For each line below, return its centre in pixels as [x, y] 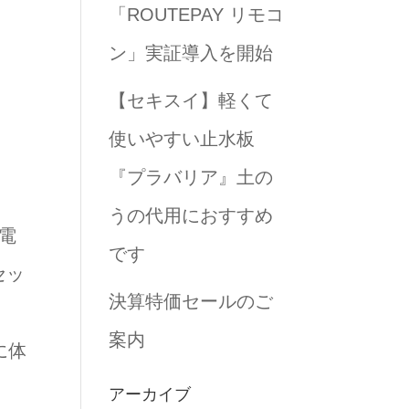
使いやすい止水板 [182, 139]
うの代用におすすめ [191, 215]
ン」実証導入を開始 [191, 53]
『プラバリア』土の [191, 177]
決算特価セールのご [191, 301]
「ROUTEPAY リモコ [197, 15]
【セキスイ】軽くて [191, 100]
